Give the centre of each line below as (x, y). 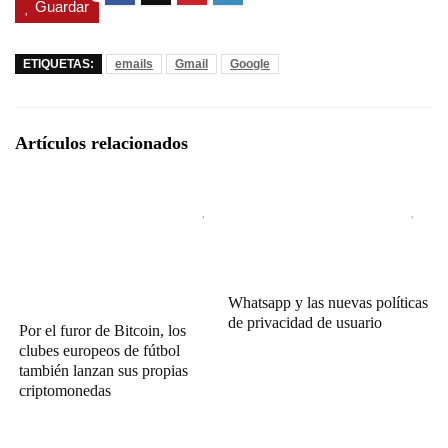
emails (134, 64)
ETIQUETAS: (58, 64)
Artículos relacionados (101, 143)
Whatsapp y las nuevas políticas (328, 303)
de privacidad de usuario (305, 323)
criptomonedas (65, 391)
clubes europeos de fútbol (100, 351)
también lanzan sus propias (104, 371)
